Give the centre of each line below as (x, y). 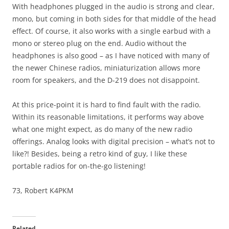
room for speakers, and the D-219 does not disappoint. (106, 80)
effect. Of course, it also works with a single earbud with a (111, 31)
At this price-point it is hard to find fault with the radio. (107, 105)
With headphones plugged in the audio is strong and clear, (113, 7)
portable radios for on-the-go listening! (79, 166)
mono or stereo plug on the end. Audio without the (99, 43)
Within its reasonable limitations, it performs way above (108, 117)
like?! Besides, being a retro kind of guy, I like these (100, 154)
